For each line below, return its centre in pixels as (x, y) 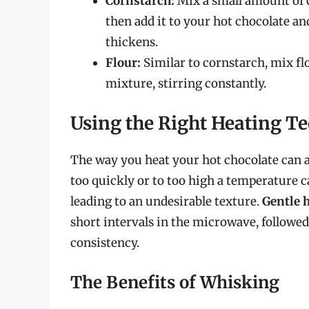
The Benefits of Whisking (175, 282)
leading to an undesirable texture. (166, 202)
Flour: (123, 62)
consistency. (105, 243)
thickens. (132, 42)
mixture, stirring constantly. (186, 83)
